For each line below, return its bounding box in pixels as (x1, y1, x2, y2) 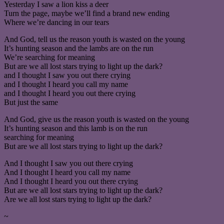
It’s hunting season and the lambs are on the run (4, 43, 153, 52)
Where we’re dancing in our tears (4, 17, 109, 26)
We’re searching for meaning (4, 52, 95, 61)
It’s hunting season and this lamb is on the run (4, 123, 147, 132)
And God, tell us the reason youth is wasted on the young (4, 34, 185, 43)
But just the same (4, 97, 58, 106)
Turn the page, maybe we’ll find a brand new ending (4, 8, 169, 17)
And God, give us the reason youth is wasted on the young (4, 114, 189, 123)
